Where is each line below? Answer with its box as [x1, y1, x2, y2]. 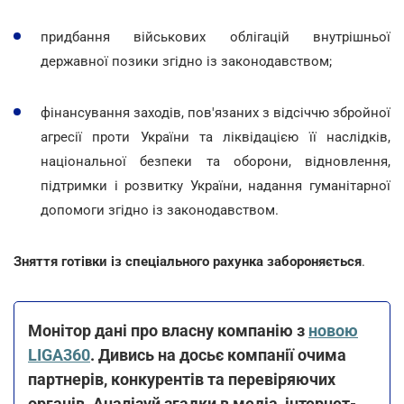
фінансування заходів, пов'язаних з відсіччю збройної [41, 104, 390, 121]
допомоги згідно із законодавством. [41, 201, 279, 218]
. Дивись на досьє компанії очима [90, 344, 346, 364]
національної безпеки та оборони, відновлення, [41, 152, 390, 170]
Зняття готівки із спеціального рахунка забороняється [14, 252, 362, 270]
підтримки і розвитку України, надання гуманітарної [41, 177, 390, 194]
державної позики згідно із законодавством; [41, 52, 332, 69]
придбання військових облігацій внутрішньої [41, 28, 390, 45]
